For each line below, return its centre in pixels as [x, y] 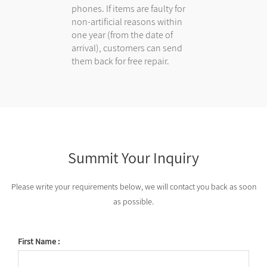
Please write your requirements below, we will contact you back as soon [133, 186]
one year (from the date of [122, 35]
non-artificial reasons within [127, 21]
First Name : [39, 241]
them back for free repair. [121, 61]
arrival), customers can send [127, 48]
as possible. [133, 201]
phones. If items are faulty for [129, 8]
